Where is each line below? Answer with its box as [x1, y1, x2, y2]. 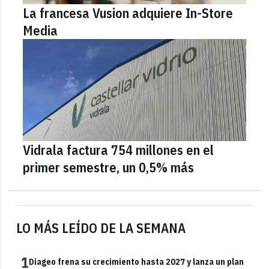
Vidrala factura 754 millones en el [23, 141, 214, 159]
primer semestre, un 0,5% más [23, 158, 195, 176]
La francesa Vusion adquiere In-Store [23, 4, 234, 22]
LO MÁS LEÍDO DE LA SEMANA [16, 219, 186, 237]
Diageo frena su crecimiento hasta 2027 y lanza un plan [29, 256, 244, 267]
